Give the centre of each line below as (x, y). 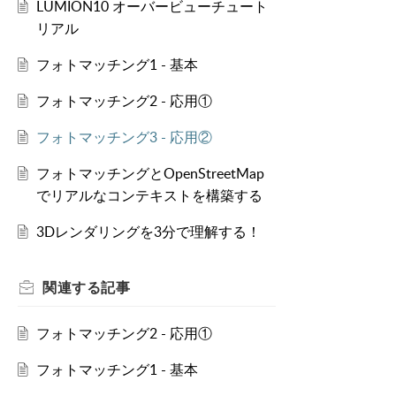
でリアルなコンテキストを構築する (149, 196)
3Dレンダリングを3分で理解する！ (148, 232)
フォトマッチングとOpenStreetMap (150, 174)
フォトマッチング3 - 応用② (124, 137)
